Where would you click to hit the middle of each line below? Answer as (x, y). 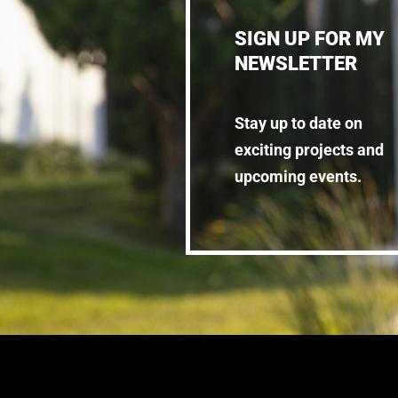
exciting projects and (309, 150)
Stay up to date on (298, 123)
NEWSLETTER (295, 64)
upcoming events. (298, 177)
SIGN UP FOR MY (309, 39)
